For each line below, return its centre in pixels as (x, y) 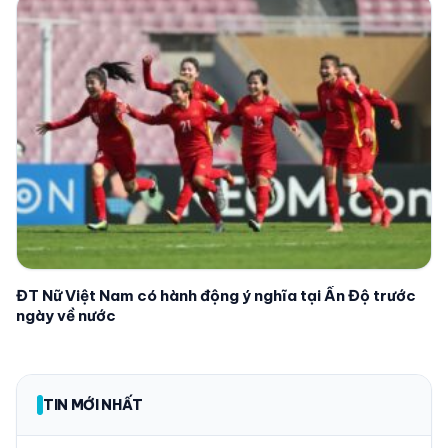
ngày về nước (66, 316)
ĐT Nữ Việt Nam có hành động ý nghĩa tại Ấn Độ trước (216, 296)
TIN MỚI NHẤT (93, 405)
